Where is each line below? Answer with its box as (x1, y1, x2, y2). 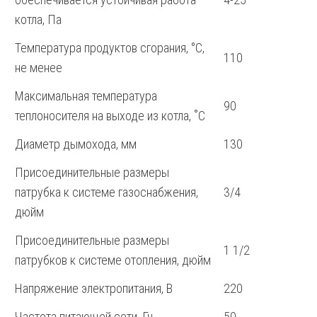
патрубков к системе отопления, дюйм (15, 253, 211, 268)
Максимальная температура (15, 88, 157, 104)
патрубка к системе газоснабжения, (15, 185, 198, 200)
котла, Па (15, 12, 62, 28)
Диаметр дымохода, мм (15, 137, 137, 152)
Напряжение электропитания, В (15, 281, 173, 296)
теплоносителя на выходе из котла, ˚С (15, 108, 205, 124)
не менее (15, 60, 62, 76)
